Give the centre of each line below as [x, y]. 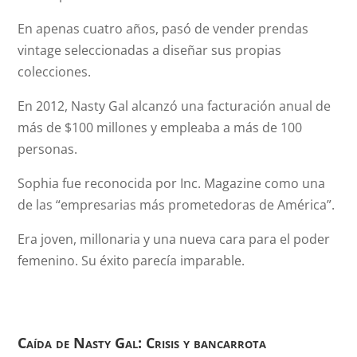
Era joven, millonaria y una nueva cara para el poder [174, 239]
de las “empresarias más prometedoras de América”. [177, 205]
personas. [48, 149]
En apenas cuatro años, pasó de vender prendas [163, 29]
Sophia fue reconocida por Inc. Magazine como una [172, 183]
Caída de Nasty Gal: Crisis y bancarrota [142, 343]
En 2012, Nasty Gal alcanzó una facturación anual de [175, 106]
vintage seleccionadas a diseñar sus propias [150, 50]
